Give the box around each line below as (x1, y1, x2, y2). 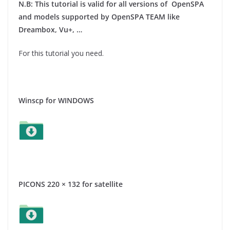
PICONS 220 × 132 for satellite (18, 179, 123, 189)
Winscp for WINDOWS (18, 95, 94, 105)
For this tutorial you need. (18, 48, 104, 58)
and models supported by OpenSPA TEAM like (18, 11, 180, 22)
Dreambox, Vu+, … (18, 24, 82, 34)
